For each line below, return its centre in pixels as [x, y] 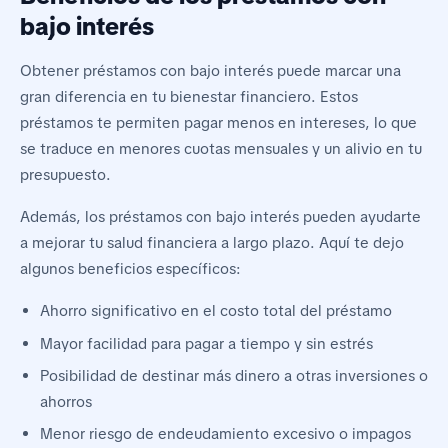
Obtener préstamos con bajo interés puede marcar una [210, 71]
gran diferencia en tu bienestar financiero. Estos [189, 97]
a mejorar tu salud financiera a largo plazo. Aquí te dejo [212, 243]
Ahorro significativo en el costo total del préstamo [216, 311]
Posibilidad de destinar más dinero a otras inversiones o [234, 375]
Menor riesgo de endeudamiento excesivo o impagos [225, 434]
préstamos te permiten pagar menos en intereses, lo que [218, 123]
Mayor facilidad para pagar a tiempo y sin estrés [206, 343]
